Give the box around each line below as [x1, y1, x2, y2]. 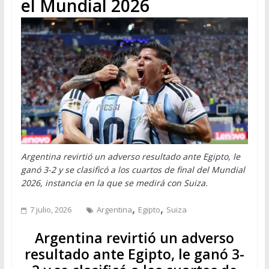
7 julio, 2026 [29, 204, 71, 215]
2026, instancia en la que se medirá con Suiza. [20, 177, 208, 189]
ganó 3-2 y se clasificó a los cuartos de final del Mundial [20, 163, 245, 175]
